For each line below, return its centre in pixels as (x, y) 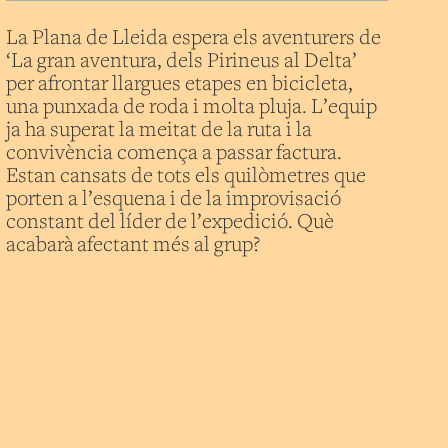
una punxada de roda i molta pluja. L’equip (192, 107)
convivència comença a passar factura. (174, 153)
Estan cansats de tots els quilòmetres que (186, 176)
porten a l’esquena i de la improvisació (174, 199)
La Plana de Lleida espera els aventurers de (194, 38)
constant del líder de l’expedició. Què (170, 222)
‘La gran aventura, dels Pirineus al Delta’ (182, 61)
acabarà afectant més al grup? (134, 245)
